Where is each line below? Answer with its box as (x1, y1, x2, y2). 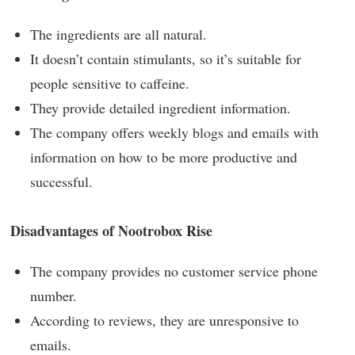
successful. (30, 171, 93, 191)
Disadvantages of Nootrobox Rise (10, 220, 212, 242)
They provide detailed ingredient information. (30, 97, 291, 117)
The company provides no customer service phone (30, 261, 318, 281)
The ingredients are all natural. (30, 24, 207, 44)
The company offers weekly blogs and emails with (30, 122, 319, 142)
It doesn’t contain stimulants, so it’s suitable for (30, 48, 301, 68)
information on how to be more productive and (30, 147, 297, 166)
